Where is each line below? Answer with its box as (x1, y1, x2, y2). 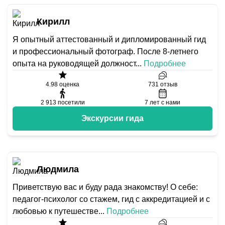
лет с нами (150, 99, 180, 106)
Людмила (37, 164, 79, 174)
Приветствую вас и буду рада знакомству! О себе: (13, 183, 198, 191)
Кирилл (37, 17, 70, 27)
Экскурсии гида (81, 114, 144, 123)
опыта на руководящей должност (13, 59, 136, 68)
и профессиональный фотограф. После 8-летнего (13, 47, 198, 56)
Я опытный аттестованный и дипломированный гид (13, 35, 206, 44)
